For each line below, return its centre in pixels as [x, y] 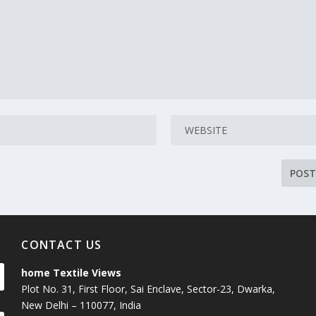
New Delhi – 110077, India [81, 305]
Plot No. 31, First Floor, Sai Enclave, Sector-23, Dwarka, [148, 288]
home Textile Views [73, 272]
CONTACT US [62, 244]
